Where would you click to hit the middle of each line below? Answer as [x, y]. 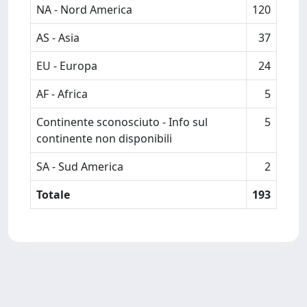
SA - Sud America [80, 167]
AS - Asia [58, 38]
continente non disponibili [104, 138]
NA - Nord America [84, 10]
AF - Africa [62, 94]
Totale [53, 195]
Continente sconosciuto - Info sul [122, 122]
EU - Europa [67, 66]
